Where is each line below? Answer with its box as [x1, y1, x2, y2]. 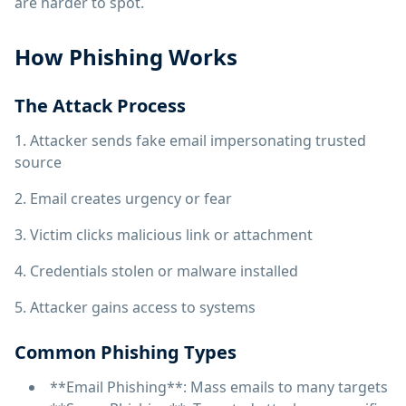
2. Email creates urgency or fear [14, 188, 232, 208]
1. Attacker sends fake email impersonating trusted [14, 130, 366, 150]
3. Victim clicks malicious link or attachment [14, 225, 313, 245]
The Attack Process [14, 93, 186, 118]
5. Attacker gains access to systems [14, 297, 256, 317]
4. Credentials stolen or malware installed [14, 261, 298, 281]
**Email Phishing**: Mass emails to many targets [50, 377, 388, 397]
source [14, 152, 62, 172]
